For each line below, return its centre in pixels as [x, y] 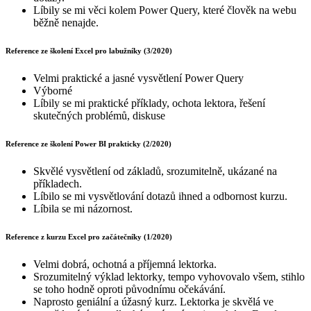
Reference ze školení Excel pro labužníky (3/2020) [89, 50]
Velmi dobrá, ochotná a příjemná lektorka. [125, 264]
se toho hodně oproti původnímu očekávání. [129, 289]
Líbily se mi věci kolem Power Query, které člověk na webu [165, 10]
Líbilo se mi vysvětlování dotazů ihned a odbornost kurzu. [160, 196]
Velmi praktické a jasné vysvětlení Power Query [138, 78]
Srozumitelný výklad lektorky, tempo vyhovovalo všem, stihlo [169, 276]
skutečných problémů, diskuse [99, 115]
